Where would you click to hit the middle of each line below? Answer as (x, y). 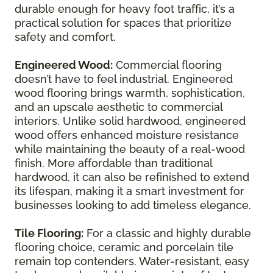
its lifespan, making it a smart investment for (129, 191)
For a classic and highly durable (167, 233)
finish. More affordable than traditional (113, 163)
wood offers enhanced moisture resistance (127, 135)
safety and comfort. (65, 37)
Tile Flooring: (49, 233)
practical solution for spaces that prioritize (123, 23)
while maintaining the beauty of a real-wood (130, 149)
